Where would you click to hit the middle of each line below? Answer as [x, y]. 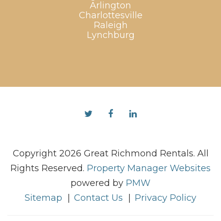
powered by [98, 183]
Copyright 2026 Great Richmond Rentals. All [110, 154]
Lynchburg [110, 35]
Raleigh [110, 25]
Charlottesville [110, 16]
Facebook [134, 114]
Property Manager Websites [149, 168]
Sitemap [43, 198]
